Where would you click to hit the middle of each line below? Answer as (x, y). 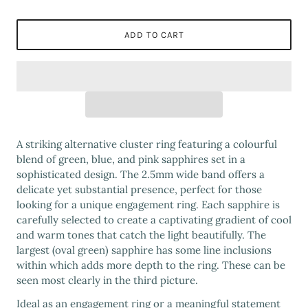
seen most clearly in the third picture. (107, 280)
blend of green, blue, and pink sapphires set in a (131, 159)
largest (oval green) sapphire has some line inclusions (144, 250)
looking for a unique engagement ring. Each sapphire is (148, 204)
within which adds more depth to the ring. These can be (151, 265)
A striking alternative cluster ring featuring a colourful (147, 144)
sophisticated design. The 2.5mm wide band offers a (141, 174)
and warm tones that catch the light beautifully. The (141, 234)
